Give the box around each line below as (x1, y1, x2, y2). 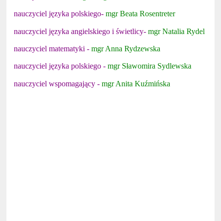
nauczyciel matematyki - (14, 44, 92, 53)
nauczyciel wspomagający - (14, 79, 102, 88)
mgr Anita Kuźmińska (102, 79, 171, 88)
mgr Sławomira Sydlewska (108, 62, 192, 71)
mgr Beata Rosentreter (106, 9, 176, 18)
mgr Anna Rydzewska (91, 44, 161, 53)
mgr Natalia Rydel (148, 27, 205, 36)
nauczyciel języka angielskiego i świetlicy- (14, 27, 148, 36)
